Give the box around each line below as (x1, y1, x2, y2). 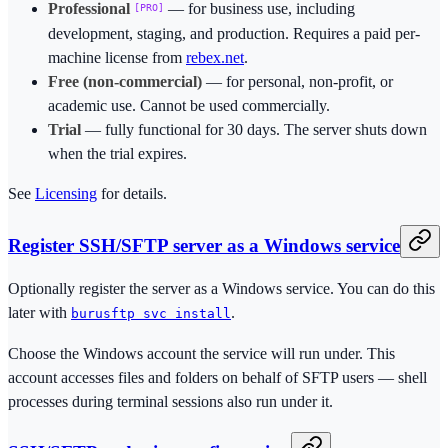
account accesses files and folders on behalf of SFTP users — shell (8, 368, 427, 386)
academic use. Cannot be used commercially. (48, 97, 330, 115)
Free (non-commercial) (48, 73, 202, 91)
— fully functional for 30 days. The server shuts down (81, 121, 427, 139)
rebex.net (186, 49, 244, 67)
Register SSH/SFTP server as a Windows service (8, 235, 400, 257)
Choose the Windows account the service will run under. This (8, 344, 395, 362)
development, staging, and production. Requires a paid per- (48, 25, 420, 43)
